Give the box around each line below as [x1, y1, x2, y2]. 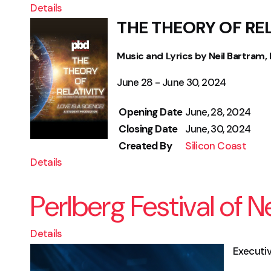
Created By [119, 139, 172, 152]
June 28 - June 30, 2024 [117, 76, 226, 89]
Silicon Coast [185, 139, 246, 152]
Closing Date [119, 122, 178, 135]
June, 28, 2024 [185, 105, 251, 119]
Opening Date [119, 105, 183, 119]
